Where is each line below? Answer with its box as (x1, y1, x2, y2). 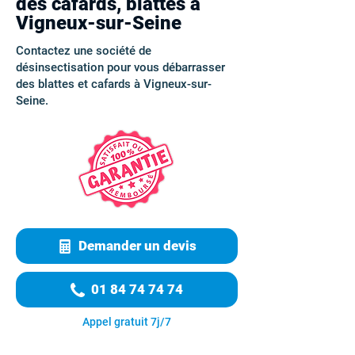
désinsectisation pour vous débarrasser (16, 60, 225, 74)
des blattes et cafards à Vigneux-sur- (16, 77, 212, 91)
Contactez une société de (16, 44, 151, 58)
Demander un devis (78, 238, 197, 254)
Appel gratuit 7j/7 (82, 315, 171, 328)
